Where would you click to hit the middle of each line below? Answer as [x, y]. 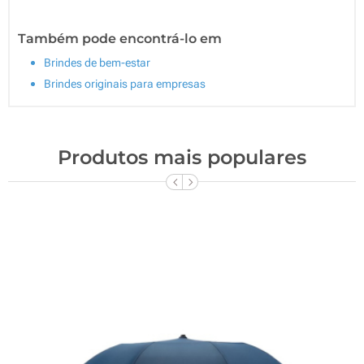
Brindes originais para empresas [125, 83]
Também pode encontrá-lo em [120, 38]
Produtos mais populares [182, 157]
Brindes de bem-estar [97, 62]
